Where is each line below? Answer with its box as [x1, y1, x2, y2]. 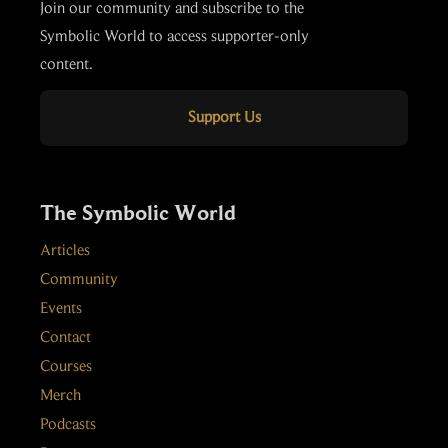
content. [40, 57, 93, 73]
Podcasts [40, 417, 96, 433]
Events [40, 301, 82, 317]
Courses [40, 359, 92, 375]
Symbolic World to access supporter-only [40, 29, 309, 45]
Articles [40, 243, 90, 259]
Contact [40, 330, 91, 346]
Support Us [187, 110, 261, 126]
